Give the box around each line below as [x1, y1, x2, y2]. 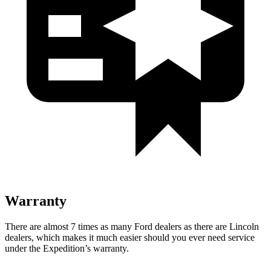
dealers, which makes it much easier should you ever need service [5, 232, 255, 243]
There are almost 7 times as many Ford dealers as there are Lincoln [5, 221, 259, 232]
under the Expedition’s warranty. [5, 243, 129, 253]
